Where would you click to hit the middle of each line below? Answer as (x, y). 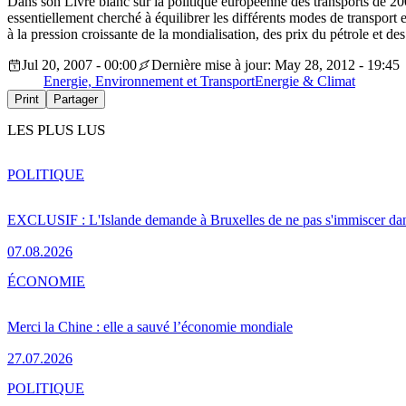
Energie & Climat (305, 82)
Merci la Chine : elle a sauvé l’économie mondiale (150, 326)
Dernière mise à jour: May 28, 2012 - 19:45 (275, 65)
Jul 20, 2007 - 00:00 (79, 65)
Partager (76, 100)
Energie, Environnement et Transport (149, 82)
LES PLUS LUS (56, 130)
